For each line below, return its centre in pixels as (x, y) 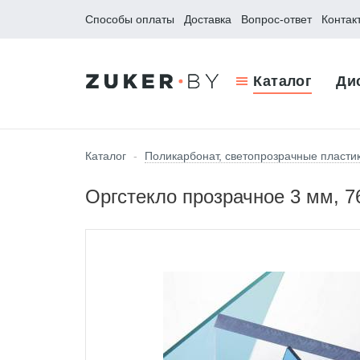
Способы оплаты (130, 19)
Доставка (208, 19)
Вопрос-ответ (276, 19)
